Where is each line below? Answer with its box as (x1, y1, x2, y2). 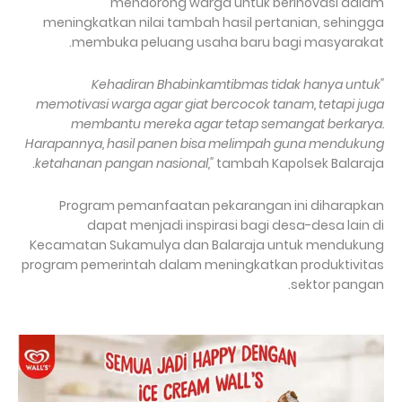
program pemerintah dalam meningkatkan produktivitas (22, 255, 384, 274)
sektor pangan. (291, 275, 384, 293)
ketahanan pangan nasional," (35, 153, 214, 172)
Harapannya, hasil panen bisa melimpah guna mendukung (25, 134, 384, 153)
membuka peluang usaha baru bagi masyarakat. (72, 32, 384, 51)
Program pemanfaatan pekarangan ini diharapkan (59, 196, 384, 214)
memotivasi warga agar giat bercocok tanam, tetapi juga (36, 94, 384, 113)
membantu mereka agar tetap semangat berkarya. (71, 114, 384, 133)
